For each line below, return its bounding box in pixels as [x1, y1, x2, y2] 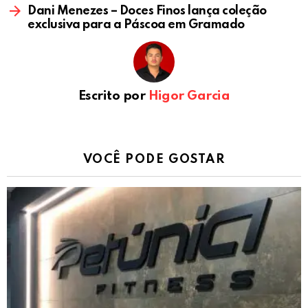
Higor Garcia [148, 89, 230, 103]
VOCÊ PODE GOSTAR [82, 153, 225, 166]
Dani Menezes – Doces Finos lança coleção [27, 5, 267, 18]
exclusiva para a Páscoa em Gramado [27, 19, 245, 32]
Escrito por [78, 89, 148, 103]
